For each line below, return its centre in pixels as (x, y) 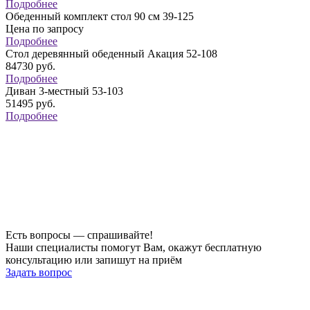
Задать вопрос (39, 273)
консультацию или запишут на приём (94, 260)
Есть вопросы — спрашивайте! (79, 235)
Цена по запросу (45, 29)
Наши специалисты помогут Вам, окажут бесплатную (134, 248)
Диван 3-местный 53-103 (64, 91)
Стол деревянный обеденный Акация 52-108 (111, 54)
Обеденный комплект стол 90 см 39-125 (100, 17)
